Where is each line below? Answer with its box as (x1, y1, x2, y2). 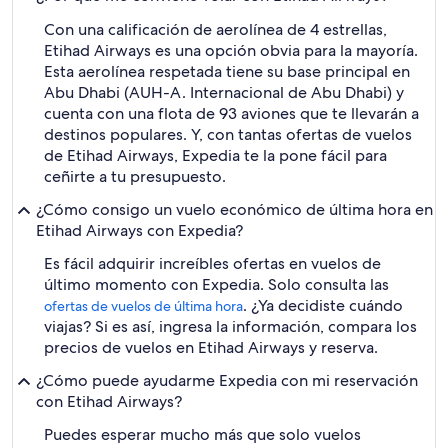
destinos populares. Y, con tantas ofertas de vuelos (44, 124, 412, 145)
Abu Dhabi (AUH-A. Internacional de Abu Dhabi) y (44, 82, 404, 103)
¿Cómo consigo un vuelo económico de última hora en (36, 199, 433, 220)
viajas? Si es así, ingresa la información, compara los (44, 316, 417, 337)
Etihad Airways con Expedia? (36, 220, 243, 241)
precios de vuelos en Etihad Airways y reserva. (44, 337, 378, 358)
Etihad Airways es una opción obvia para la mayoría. (44, 40, 418, 61)
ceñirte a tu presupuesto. (44, 166, 226, 187)
